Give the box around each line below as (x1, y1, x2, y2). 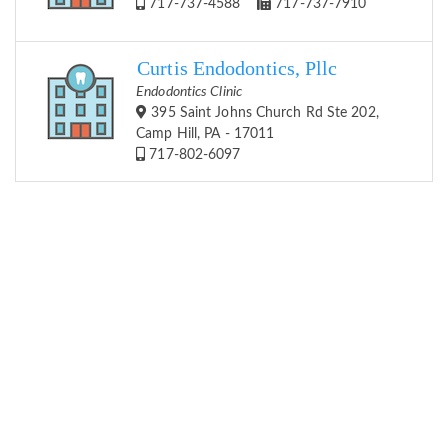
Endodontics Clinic (136, 85, 242, 100)
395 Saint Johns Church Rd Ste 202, (147, 106, 379, 121)
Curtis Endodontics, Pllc (137, 58, 338, 80)
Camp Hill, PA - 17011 (136, 127, 275, 142)
